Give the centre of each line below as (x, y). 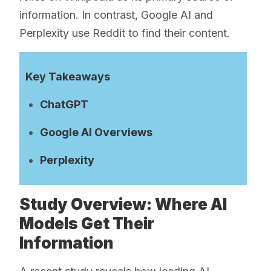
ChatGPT (64, 105)
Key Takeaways (68, 77)
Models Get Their (87, 224)
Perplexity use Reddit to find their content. (125, 33)
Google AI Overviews (96, 132)
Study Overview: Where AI (123, 204)
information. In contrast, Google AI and (116, 15)
